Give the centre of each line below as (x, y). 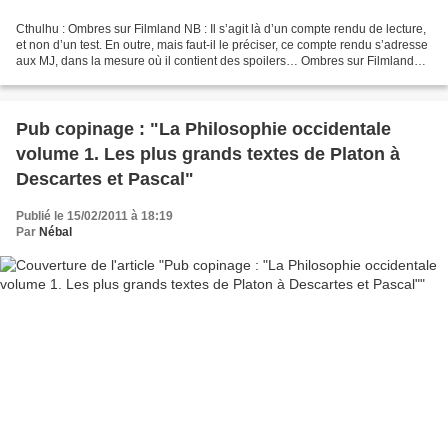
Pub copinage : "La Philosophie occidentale (203, 128)
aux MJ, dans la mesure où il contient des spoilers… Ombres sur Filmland (215, 60)
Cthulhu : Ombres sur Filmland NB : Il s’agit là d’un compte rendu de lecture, (221, 28)
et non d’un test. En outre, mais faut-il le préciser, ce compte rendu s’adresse (222, 44)
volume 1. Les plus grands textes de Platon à (208, 153)
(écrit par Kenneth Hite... (81, 76)
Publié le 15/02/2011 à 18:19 (94, 215)
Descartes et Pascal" (105, 178)
